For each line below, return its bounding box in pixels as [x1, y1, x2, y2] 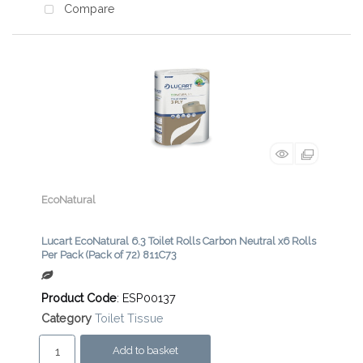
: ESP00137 [117, 291, 176, 305]
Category [41, 311, 92, 326]
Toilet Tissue [95, 311, 164, 326]
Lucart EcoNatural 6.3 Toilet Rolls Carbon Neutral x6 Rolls [41, 235, 316, 248]
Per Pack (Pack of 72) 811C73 [41, 249, 177, 262]
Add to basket [113, 344, 178, 357]
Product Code [41, 291, 117, 305]
